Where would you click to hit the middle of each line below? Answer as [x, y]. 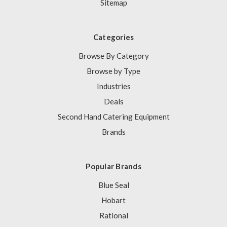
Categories [113, 37]
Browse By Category [113, 55]
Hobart [113, 200]
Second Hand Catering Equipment [113, 116]
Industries [113, 86]
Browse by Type [113, 71]
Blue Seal [113, 185]
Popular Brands [113, 166]
